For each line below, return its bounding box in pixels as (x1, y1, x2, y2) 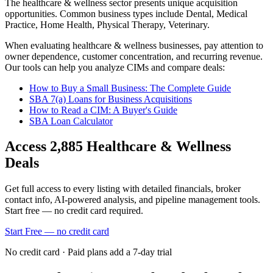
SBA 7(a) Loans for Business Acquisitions (29, 93, 192, 104)
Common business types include (57, 8, 186, 19)
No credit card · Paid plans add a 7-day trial (5, 247, 172, 258)
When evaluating (5, 40, 73, 51)
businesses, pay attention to (157, 40, 263, 51)
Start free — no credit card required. (5, 205, 143, 216)
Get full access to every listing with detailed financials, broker (5, 183, 241, 194)
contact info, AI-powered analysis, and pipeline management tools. (5, 194, 260, 205)
